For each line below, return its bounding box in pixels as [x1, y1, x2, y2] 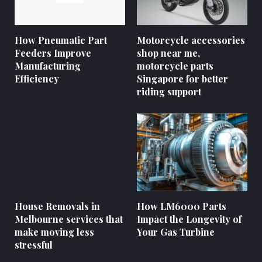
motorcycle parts [137, 60, 213, 73]
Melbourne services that [15, 212, 123, 225]
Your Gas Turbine [137, 225, 215, 238]
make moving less [15, 225, 94, 238]
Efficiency [15, 73, 59, 85]
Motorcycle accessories [137, 34, 245, 47]
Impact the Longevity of [137, 212, 242, 225]
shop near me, [137, 47, 200, 60]
